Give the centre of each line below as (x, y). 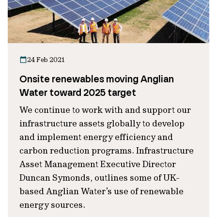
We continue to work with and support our (105, 110)
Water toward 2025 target (78, 93)
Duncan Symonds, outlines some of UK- (100, 178)
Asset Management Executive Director (98, 164)
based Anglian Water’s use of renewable (101, 191)
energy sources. (52, 205)
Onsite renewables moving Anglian (97, 79)
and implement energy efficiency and (96, 137)
